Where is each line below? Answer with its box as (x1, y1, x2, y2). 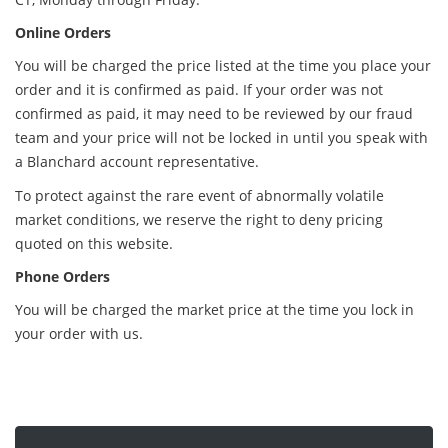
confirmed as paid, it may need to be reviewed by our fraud (15, 103, 413, 123)
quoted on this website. (15, 233, 173, 253)
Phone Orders (15, 266, 110, 286)
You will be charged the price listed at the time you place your (15, 55, 431, 75)
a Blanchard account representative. (15, 151, 259, 171)
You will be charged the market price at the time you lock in (15, 299, 414, 319)
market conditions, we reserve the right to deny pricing (15, 209, 383, 229)
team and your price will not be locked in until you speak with (15, 127, 428, 147)
